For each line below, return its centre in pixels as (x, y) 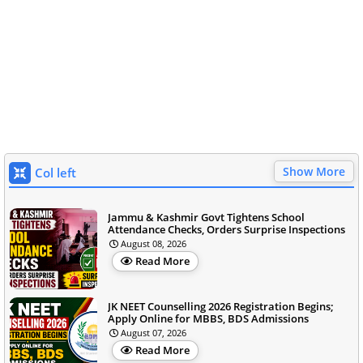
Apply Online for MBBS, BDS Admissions (208, 319)
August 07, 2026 (154, 333)
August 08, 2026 (154, 244)
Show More (314, 172)
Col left (56, 173)
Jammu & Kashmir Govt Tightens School (206, 218)
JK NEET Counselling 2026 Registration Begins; (221, 307)
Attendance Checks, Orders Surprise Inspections (226, 230)
